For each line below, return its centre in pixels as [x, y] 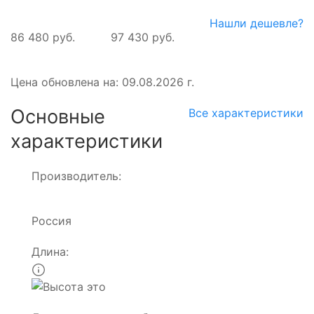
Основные [58, 117]
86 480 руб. [43, 37]
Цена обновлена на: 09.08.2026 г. [102, 82]
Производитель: [76, 176]
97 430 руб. [142, 37]
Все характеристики [246, 113]
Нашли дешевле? [257, 23]
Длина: [50, 252]
